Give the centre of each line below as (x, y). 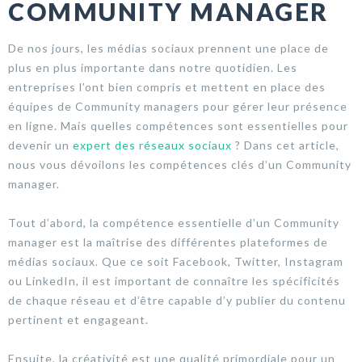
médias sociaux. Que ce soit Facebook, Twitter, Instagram (176, 261)
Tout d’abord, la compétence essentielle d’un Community (174, 222)
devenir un (40, 145)
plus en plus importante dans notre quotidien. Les (153, 67)
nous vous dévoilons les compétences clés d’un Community (180, 164)
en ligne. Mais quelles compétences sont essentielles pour (178, 125)
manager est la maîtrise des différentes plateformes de (168, 242)
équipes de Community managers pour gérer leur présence (178, 106)
